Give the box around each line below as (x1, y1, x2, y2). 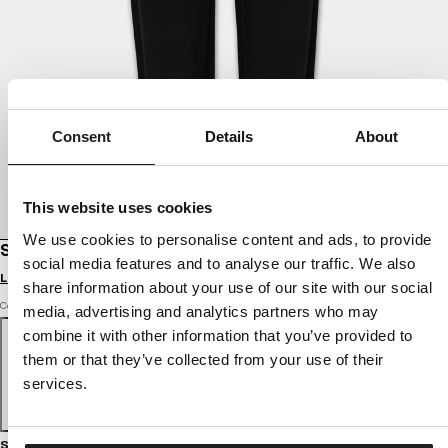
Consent (51, 128, 112, 145)
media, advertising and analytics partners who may (23, 302, 379, 320)
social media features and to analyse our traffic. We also (23, 254, 416, 272)
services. (23, 374, 88, 392)
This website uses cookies (23, 199, 213, 216)
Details (204, 128, 254, 145)
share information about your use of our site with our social (23, 278, 432, 296)
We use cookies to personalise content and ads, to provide (23, 230, 432, 248)
